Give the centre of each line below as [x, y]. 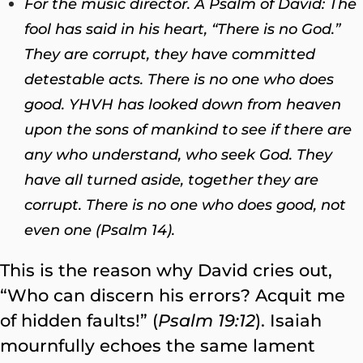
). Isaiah [288, 320]
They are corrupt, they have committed [170, 54]
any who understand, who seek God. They [178, 154]
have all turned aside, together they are [171, 179]
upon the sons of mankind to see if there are [188, 129]
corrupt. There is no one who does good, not [185, 205]
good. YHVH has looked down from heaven [183, 104]
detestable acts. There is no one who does [179, 79]
